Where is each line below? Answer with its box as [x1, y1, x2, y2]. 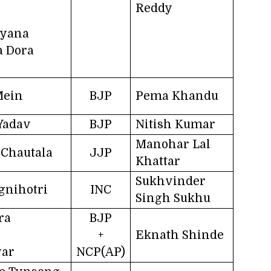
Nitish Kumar [135, 117, 215, 131]
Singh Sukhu [135, 191, 211, 205]
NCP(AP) [76, 245, 125, 259]
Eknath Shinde [135, 228, 224, 242]
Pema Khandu [135, 89, 218, 103]
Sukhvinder [135, 174, 206, 188]
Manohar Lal [135, 137, 211, 151]
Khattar [135, 154, 180, 168]
